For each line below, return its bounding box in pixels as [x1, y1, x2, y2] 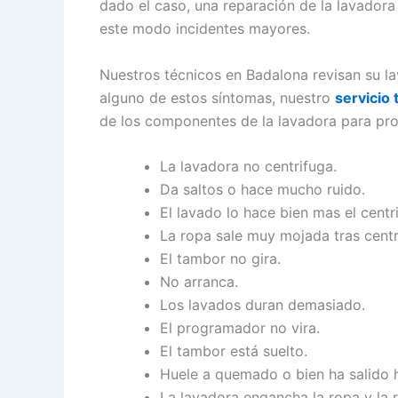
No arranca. [160, 273, 238, 291]
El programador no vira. [160, 319, 320, 338]
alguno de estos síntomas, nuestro [99, 88, 335, 107]
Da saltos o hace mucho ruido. [160, 180, 365, 199]
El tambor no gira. [160, 250, 281, 268]
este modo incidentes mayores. [99, 20, 310, 38]
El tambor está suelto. [160, 342, 307, 361]
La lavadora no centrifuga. [160, 157, 337, 176]
